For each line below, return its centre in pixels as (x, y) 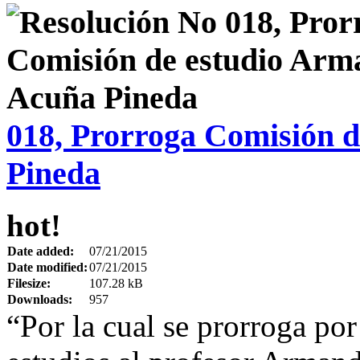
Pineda (53, 174)
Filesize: (29, 284)
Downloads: (40, 300)
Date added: (41, 252)
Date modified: (47, 268)
